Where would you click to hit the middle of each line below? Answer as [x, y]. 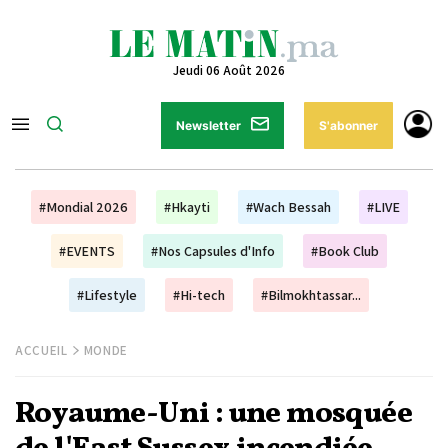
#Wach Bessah [288, 207]
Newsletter [208, 125]
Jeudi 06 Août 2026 [229, 70]
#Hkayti [186, 207]
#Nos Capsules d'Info [213, 251]
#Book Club [345, 251]
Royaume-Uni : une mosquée [213, 414]
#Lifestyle [107, 295]
